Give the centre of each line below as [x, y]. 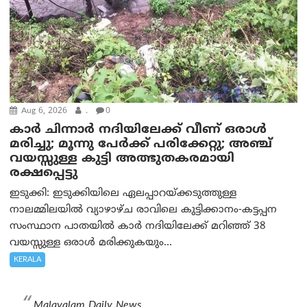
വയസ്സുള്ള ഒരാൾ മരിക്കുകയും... [91, 243]
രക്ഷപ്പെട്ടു [44, 173]
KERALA [28, 260]
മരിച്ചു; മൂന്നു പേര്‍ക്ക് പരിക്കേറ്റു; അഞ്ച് [141, 145]
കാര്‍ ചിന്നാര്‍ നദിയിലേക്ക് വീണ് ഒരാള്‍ [138, 130]
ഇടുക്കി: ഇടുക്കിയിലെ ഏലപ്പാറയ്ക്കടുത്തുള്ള [123, 194]
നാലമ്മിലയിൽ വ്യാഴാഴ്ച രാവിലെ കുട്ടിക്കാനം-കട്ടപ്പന [144, 210]
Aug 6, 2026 [43, 112]
